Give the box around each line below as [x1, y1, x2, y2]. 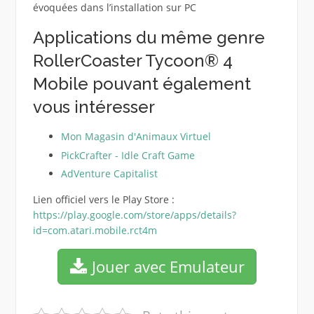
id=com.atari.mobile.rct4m [32, 224, 157, 238]
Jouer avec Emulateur [87, 256, 245, 278]
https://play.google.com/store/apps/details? [32, 208, 236, 222]
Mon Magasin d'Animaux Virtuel [60, 129, 211, 143]
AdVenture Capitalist [60, 167, 158, 181]
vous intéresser [32, 96, 155, 117]
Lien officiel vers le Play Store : [32, 193, 175, 207]
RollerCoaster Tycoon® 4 [32, 50, 233, 71]
